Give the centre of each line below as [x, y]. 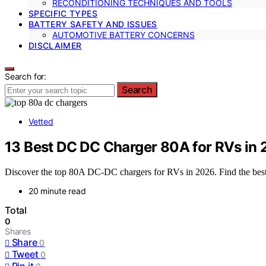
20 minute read [57, 191]
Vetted [41, 121]
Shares [18, 232]
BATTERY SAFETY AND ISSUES [93, 24]
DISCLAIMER [55, 45]
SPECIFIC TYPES [63, 13]
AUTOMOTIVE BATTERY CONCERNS [123, 34]
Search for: [26, 76]
